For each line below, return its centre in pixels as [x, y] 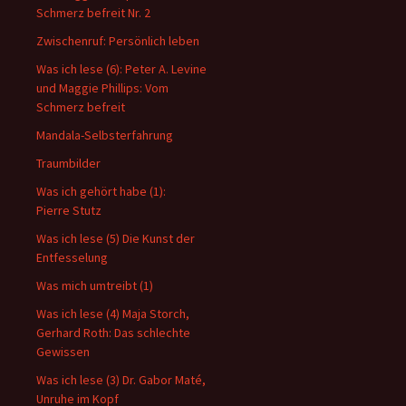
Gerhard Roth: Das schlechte [113, 333]
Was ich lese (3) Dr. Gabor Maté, [121, 380]
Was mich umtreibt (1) [95, 285]
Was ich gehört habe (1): [101, 191]
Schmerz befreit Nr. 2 [93, 13]
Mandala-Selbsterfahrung [105, 135]
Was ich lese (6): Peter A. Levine [121, 69]
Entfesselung [72, 257]
